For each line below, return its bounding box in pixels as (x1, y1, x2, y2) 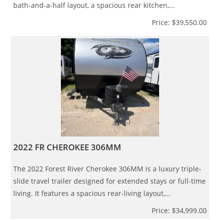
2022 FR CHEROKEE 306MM (13, 141, 122, 153)
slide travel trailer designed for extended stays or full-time (13, 176, 206, 186)
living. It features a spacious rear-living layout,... (13, 188, 171, 198)
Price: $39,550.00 (151, 17, 207, 27)
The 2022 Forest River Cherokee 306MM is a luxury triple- (13, 164, 202, 173)
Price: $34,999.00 (151, 205, 207, 215)
